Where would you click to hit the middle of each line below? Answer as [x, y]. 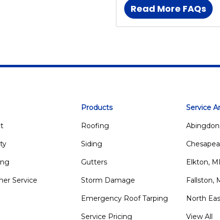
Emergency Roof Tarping [124, 198]
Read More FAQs [168, 8]
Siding [91, 144]
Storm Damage [108, 180]
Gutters [94, 162]
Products [96, 107]
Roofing [95, 125]
